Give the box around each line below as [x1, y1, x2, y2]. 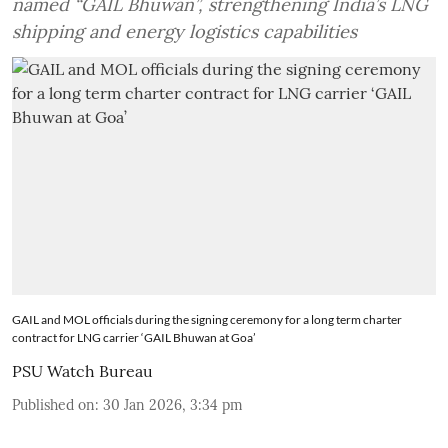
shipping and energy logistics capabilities [12, 19, 357, 43]
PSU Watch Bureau [12, 361, 153, 382]
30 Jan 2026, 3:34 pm [103, 396, 243, 415]
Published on [12, 396, 95, 415]
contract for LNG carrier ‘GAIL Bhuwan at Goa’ [12, 330, 256, 346]
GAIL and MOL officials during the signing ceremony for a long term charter [12, 312, 402, 328]
